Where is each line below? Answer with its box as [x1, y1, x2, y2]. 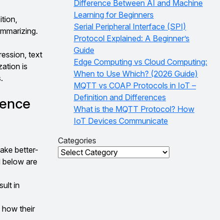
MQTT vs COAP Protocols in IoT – [74, 81, 196, 90]
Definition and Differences [74, 92, 166, 102]
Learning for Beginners [74, 10, 154, 20]
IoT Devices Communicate [74, 116, 168, 126]
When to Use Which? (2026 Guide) [74, 69, 198, 79]
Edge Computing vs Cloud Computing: [74, 57, 207, 67]
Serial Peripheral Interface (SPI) [74, 22, 186, 31]
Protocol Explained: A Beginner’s [74, 33, 190, 43]
